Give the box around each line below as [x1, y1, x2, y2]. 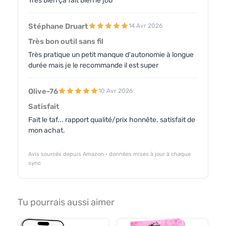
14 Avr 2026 [129, 22, 162, 30]
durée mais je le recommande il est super [28, 61, 158, 70]
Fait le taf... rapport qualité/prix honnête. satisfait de [28, 115, 195, 124]
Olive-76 [28, 86, 58, 96]
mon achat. [28, 126, 65, 135]
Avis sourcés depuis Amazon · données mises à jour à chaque [28, 150, 191, 157]
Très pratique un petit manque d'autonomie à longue [28, 50, 194, 59]
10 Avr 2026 [98, 87, 133, 95]
